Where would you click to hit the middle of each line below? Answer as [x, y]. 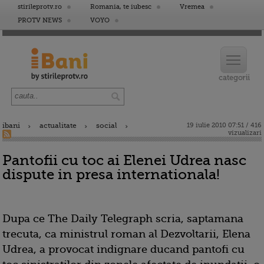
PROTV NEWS [40, 20]
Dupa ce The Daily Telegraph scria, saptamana [123, 219]
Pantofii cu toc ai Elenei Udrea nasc [124, 160]
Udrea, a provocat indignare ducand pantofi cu [123, 249]
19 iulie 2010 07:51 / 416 [224, 125]
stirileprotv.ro [40, 7]
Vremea [192, 7]
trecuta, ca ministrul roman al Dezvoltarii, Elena [126, 234]
